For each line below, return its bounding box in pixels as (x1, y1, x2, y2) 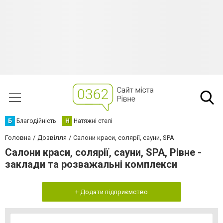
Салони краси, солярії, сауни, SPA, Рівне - (5, 146, 202, 158)
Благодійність (16, 117, 56, 124)
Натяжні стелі (74, 117, 112, 124)
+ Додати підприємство (75, 188, 148, 196)
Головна (5, 134, 31, 141)
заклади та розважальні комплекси (5, 158, 177, 170)
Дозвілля (37, 134, 67, 141)
